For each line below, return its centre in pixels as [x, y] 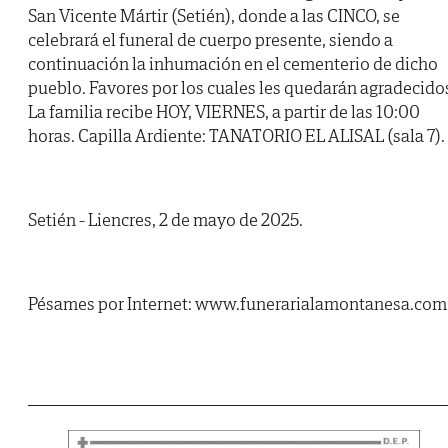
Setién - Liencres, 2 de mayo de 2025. [165, 220]
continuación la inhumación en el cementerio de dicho [233, 64]
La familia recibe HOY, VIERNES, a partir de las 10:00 [224, 112]
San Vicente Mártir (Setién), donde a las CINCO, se [214, 16]
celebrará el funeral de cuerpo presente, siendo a [210, 40]
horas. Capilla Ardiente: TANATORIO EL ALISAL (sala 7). [236, 136]
